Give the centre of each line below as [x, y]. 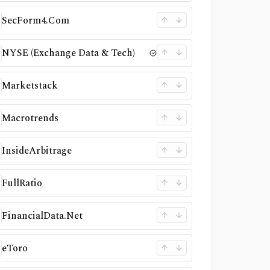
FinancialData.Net [42, 216]
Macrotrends [30, 118]
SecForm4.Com [36, 20]
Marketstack [30, 86]
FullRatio [22, 183]
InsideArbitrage [37, 151]
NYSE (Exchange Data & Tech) [69, 53]
